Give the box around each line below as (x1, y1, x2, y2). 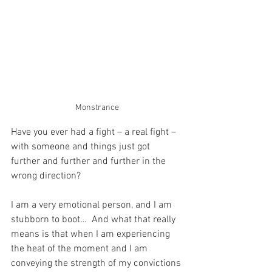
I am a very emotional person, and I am (11, 199, 174, 211)
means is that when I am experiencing (11, 228, 172, 240)
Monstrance (75, 103, 119, 113)
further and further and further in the (11, 155, 168, 168)
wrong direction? (11, 170, 81, 182)
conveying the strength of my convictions (11, 257, 183, 270)
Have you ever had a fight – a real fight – (11, 126, 178, 138)
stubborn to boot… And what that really (11, 214, 178, 226)
